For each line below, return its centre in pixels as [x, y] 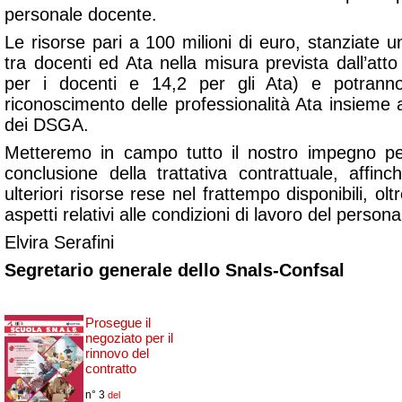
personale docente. [81, 15]
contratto [111, 369]
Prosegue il [118, 323]
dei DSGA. [47, 125]
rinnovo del [117, 354]
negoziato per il [129, 338]
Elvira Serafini [59, 243]
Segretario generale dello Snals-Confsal [175, 271]
